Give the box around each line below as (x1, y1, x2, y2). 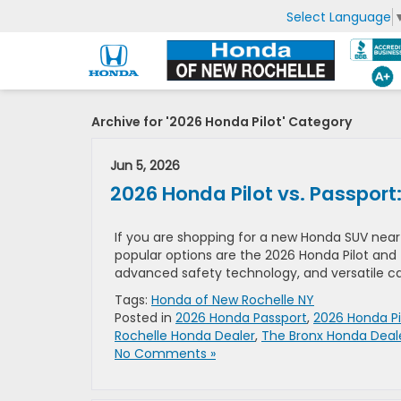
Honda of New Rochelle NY (151, 291, 314, 309)
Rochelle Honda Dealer (115, 327, 255, 345)
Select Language (286, 7, 391, 26)
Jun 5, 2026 (110, 157, 180, 175)
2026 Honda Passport (175, 309, 307, 327)
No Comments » (115, 345, 216, 363)
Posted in (115, 309, 175, 327)
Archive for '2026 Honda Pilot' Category (91, 113, 352, 131)
